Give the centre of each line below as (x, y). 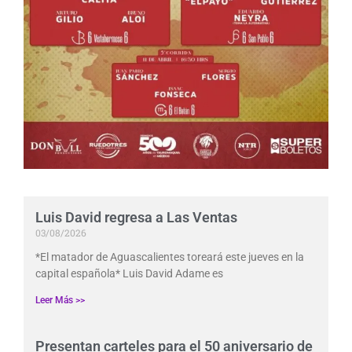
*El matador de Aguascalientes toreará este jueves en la (170, 257)
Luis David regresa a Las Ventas (136, 218)
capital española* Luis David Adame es (129, 274)
